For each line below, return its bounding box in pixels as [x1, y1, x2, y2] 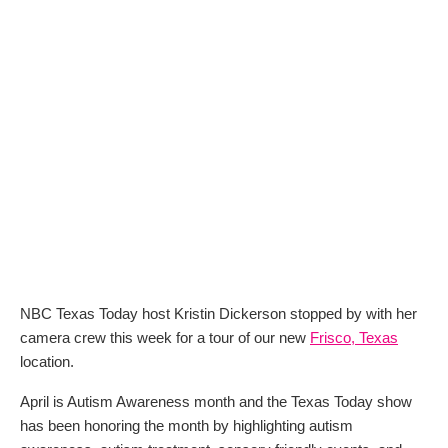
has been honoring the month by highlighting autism [20, 416, 353, 434]
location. [20, 352, 74, 370]
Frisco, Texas [310, 328, 398, 346]
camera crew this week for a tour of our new [20, 328, 310, 346]
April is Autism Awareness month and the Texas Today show [20, 392, 412, 410]
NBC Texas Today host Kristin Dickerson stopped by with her [20, 304, 417, 322]
